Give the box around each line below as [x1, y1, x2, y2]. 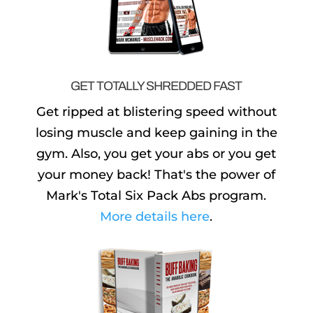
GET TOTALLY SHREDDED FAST [71, 78, 242, 93]
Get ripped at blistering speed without [36, 103, 277, 119]
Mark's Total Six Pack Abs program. [46, 187, 267, 203]
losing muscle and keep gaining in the [35, 124, 277, 140]
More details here [100, 208, 210, 224]
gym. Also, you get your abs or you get [36, 145, 277, 161]
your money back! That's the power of [37, 166, 275, 182]
